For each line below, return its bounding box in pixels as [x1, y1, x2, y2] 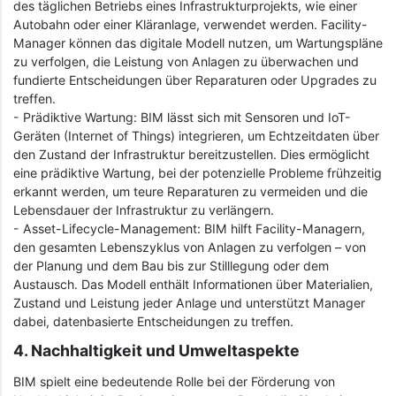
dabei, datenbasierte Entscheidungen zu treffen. [13, 313, 297, 329]
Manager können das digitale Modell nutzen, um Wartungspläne [13, 34, 383, 50]
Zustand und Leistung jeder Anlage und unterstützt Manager [13, 294, 365, 310]
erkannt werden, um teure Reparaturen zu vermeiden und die [13, 183, 368, 199]
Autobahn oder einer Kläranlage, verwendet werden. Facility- [13, 16, 368, 32]
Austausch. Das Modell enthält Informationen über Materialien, [13, 276, 373, 292]
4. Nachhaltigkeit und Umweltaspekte [13, 341, 300, 361]
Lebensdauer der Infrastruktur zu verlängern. [13, 202, 274, 217]
